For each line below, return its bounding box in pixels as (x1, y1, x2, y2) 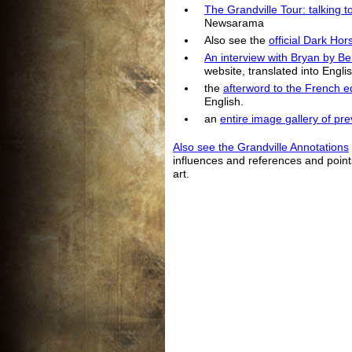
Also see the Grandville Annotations (173, 141, 349, 153)
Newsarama (204, 17, 264, 30)
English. (204, 96, 244, 108)
